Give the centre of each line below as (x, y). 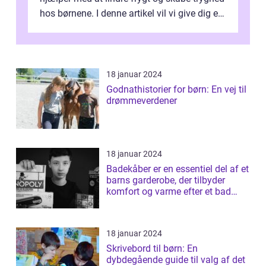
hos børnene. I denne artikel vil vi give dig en (132, 13)
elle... (117, 203)
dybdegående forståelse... (94, 28)
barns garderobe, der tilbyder (166, 180)
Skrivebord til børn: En (152, 248)
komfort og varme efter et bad (169, 191)
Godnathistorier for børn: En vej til (176, 89)
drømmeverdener (142, 101)
